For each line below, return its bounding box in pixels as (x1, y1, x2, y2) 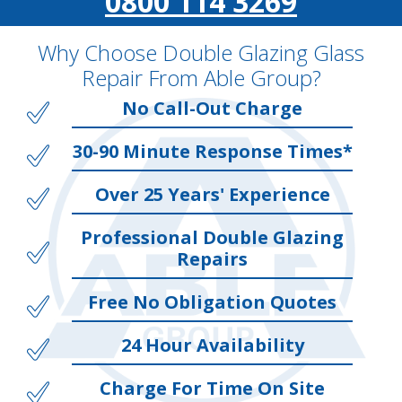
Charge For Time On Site (100, 376, 325, 400)
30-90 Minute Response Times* (72, 139, 353, 163)
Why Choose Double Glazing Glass (38, 38, 364, 67)
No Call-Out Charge (122, 96, 302, 120)
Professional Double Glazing (81, 225, 344, 249)
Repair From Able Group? (81, 63, 321, 92)
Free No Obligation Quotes (88, 290, 336, 314)
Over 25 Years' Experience (94, 182, 330, 206)
